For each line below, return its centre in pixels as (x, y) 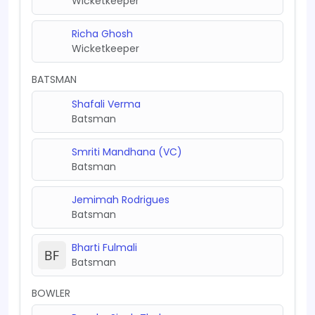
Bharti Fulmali (104, 247)
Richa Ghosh (102, 33)
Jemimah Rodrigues (121, 199)
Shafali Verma (106, 104)
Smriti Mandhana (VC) (127, 152)
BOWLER (51, 293)
